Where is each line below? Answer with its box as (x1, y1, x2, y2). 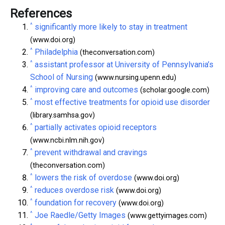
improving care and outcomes (35, 84, 138, 94)
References (10, 6, 72, 21)
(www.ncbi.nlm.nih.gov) (30, 136, 104, 145)
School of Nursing (30, 72, 93, 82)
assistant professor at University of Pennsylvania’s (35, 59, 213, 69)
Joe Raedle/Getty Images (35, 210, 126, 220)
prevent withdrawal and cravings (35, 147, 147, 157)
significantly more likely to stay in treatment (35, 22, 187, 32)
